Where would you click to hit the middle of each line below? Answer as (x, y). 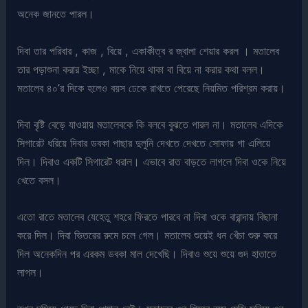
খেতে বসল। (40, 180)
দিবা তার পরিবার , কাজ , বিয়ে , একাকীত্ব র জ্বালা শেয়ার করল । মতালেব (148, 51)
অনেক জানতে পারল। (56, 14)
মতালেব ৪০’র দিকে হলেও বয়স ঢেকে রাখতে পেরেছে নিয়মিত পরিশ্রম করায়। (152, 88)
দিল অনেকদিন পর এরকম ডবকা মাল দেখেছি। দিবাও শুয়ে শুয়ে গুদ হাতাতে (147, 254)
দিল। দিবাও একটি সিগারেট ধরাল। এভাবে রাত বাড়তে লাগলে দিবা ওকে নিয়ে (152, 161)
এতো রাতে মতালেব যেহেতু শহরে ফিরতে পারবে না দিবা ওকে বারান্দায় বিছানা (148, 217)
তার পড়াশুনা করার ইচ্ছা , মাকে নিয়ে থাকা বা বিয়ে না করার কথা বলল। (141, 69)
